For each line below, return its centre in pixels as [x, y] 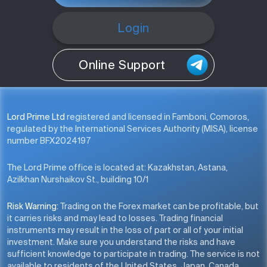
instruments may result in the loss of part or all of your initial [125, 230]
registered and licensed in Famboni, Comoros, [158, 117]
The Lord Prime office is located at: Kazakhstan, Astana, [117, 167]
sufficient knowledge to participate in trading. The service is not [133, 254]
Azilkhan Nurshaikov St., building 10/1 [78, 179]
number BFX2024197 [49, 140]
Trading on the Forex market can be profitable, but [159, 206]
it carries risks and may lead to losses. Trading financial [115, 218]
